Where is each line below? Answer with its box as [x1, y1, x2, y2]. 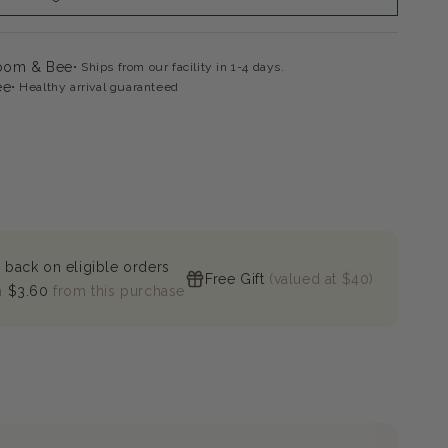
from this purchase [53, 283, 185, 299]
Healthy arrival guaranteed [19, 80, 179, 94]
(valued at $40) [264, 271, 374, 287]
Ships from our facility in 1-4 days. [81, 60, 285, 74]
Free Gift [204, 271, 265, 287]
